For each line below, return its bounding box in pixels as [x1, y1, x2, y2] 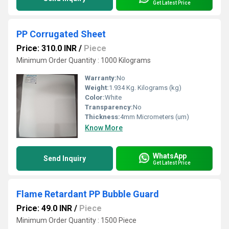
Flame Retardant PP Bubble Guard [16, 189, 159, 199]
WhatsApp [153, 151, 187, 160]
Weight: [85, 84, 109, 91]
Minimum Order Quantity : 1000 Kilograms [16, 56, 151, 64]
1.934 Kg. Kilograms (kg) [109, 84, 181, 91]
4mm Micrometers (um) [120, 113, 189, 121]
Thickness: [85, 113, 120, 121]
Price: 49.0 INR [16, 203, 72, 213]
